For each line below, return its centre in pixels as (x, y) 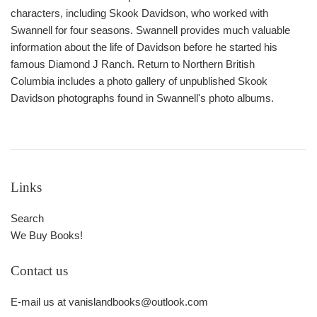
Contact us (39, 270)
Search (27, 218)
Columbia (33, 81)
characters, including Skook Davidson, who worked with (139, 13)
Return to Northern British (196, 64)
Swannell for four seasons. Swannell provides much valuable (150, 30)
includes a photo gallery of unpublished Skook (161, 81)
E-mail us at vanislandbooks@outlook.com (109, 301)
